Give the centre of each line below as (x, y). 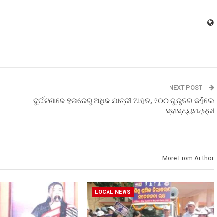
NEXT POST (186, 87)
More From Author (188, 158)
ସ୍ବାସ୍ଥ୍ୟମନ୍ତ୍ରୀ (190, 111)
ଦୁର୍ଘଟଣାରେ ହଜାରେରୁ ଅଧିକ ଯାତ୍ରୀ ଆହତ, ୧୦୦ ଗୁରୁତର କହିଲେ (124, 101)
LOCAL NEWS (113, 192)
